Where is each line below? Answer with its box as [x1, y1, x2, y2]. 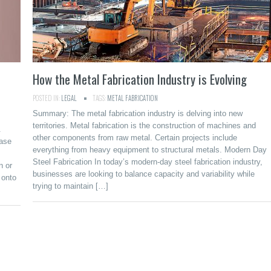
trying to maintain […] [33, 181, 108, 191]
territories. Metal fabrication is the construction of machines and [33, 121, 256, 130]
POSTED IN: [33, 93, 61, 103]
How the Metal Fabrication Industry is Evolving [33, 70, 247, 88]
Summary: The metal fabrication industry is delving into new [33, 109, 243, 118]
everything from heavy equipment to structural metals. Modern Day [33, 145, 267, 154]
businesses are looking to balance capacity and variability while [33, 169, 255, 178]
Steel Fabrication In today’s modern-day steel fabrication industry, [33, 157, 263, 166]
